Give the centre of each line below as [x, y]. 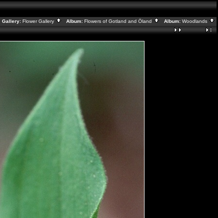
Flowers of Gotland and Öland [119, 21]
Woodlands [195, 21]
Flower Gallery [39, 21]
